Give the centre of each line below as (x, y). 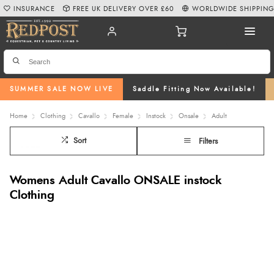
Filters (208, 141)
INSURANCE (35, 9)
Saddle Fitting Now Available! (194, 89)
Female (123, 116)
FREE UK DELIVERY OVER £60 (124, 9)
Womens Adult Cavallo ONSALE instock (116, 180)
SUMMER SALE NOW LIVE (61, 89)
